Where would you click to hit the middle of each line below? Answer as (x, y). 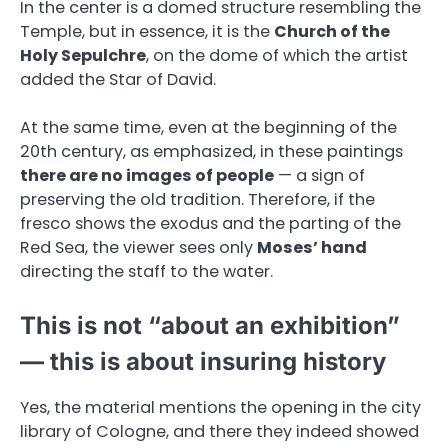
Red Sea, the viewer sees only (138, 247)
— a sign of (319, 175)
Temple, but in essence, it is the (147, 31)
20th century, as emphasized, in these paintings (211, 151)
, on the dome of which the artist (277, 55)
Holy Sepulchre (83, 55)
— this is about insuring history (203, 361)
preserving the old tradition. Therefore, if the (197, 199)
